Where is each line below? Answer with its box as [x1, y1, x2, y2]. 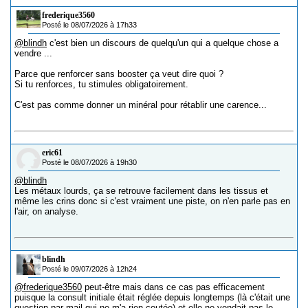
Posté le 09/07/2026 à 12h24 [42, 265, 137, 273]
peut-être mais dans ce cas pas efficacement [82, 282, 265, 292]
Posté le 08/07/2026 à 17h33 [42, 21, 137, 29]
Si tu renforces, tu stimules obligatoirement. [14, 79, 188, 89]
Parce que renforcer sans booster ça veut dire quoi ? [14, 69, 223, 79]
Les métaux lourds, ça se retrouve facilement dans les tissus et [14, 186, 268, 196]
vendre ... [14, 48, 52, 58]
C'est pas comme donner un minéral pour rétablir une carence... [14, 100, 267, 110]
